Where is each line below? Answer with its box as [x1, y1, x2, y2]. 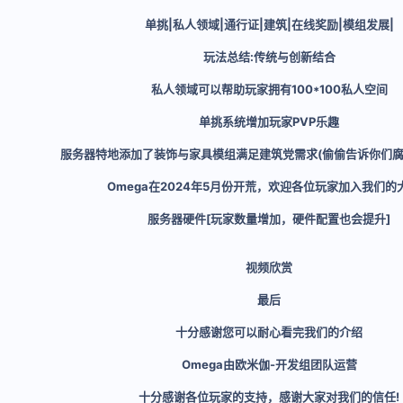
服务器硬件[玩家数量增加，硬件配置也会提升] [148, 211, 390, 226]
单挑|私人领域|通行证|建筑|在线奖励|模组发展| [144, 17, 394, 31]
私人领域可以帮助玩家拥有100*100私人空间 [150, 82, 388, 96]
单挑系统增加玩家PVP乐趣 [199, 114, 339, 129]
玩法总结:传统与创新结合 [202, 49, 336, 64]
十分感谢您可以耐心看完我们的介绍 [175, 325, 363, 339]
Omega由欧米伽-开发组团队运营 [181, 357, 357, 372]
